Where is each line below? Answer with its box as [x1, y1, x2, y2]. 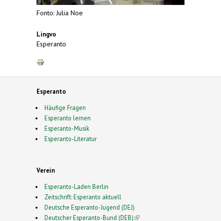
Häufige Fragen [44, 104, 86, 112]
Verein [37, 166, 55, 175]
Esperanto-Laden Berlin [44, 183, 109, 191]
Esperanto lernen [44, 114, 91, 122]
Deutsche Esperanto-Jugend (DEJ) [44, 203, 135, 212]
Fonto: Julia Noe [37, 8, 83, 18]
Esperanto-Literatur [44, 135, 97, 143]
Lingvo [37, 30, 56, 39]
